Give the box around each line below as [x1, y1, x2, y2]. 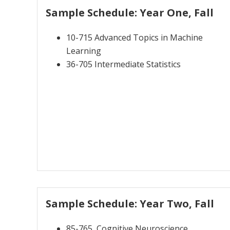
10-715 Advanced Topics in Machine [66, 31, 203, 43]
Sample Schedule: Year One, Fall [46, 5, 214, 20]
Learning [66, 45, 101, 56]
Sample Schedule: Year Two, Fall [46, 196, 214, 210]
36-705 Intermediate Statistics [66, 58, 181, 70]
